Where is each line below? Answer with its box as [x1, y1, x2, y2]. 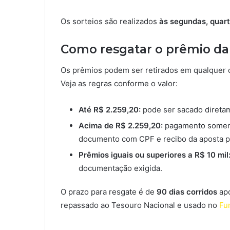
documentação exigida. [79, 163, 162, 173]
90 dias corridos [157, 186, 217, 197]
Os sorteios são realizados [61, 16, 159, 27]
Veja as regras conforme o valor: [61, 78, 178, 88]
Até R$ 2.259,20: [79, 104, 141, 114]
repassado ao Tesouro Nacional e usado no [61, 200, 217, 210]
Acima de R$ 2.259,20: [79, 120, 163, 130]
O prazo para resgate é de [61, 186, 157, 197]
